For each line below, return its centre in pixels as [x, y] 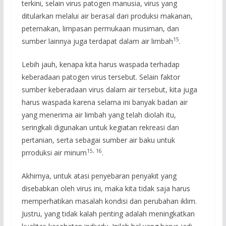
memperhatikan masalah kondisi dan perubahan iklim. [109, 201]
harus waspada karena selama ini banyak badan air [104, 102]
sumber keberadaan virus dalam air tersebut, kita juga [109, 90]
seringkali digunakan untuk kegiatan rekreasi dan [100, 127]
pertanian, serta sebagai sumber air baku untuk [98, 140]
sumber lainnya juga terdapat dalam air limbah [97, 41]
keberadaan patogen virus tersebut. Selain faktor [101, 77]
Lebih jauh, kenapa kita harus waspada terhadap [100, 64]
